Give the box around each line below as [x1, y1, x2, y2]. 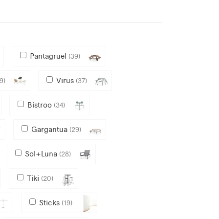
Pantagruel [29, 51, 68, 61]
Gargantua [31, 124, 69, 134]
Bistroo [27, 100, 54, 109]
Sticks [39, 197, 62, 207]
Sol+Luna [24, 149, 59, 158]
